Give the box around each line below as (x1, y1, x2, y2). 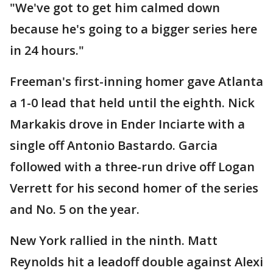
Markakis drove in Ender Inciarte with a (10, 116, 245, 133)
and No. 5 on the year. (10, 201, 140, 218)
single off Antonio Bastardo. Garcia (10, 137, 218, 154)
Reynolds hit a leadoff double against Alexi (10, 253, 263, 271)
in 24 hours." (10, 42, 84, 59)
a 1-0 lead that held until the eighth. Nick (10, 94, 255, 112)
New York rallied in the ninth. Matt (10, 232, 218, 249)
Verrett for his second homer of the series (10, 180, 258, 197)
